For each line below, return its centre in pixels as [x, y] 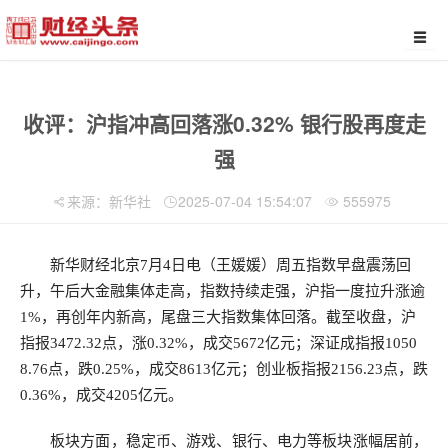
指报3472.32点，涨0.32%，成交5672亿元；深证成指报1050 [218, 343]
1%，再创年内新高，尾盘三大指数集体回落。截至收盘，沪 [218, 317]
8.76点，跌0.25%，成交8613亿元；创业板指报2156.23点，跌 [224, 369]
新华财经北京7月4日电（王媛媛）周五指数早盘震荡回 [230, 265]
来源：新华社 [108, 201]
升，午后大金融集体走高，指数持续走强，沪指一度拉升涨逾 [222, 291]
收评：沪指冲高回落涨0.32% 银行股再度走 [224, 123]
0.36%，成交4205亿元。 [101, 395]
